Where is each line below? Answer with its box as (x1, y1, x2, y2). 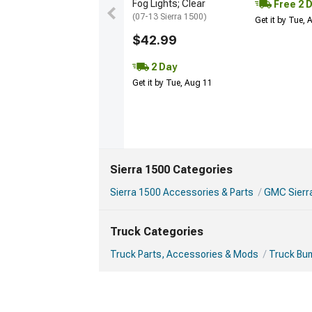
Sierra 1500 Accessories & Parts (110, 187, 253, 198)
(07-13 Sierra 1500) (132, 11, 207, 22)
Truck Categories (110, 225, 203, 238)
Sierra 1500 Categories (110, 163, 233, 176)
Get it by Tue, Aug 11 (132, 77, 212, 88)
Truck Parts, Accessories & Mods (110, 249, 258, 260)
